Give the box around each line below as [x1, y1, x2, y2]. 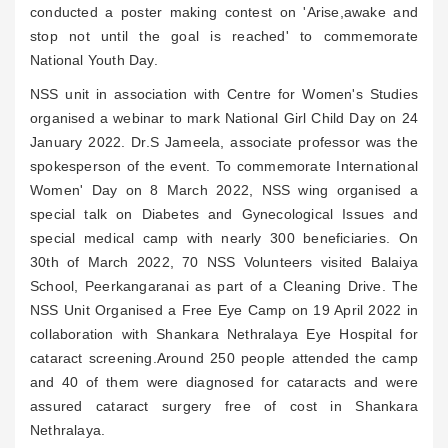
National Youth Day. [30, 52, 158, 68]
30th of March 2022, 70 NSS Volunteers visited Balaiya [30, 254, 418, 270]
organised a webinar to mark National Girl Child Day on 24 [30, 110, 418, 126]
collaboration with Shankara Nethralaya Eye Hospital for [30, 326, 418, 342]
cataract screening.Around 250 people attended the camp [30, 350, 418, 366]
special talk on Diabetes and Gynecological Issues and [30, 206, 418, 222]
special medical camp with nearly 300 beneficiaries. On [30, 230, 418, 246]
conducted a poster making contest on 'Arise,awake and [30, 4, 418, 20]
